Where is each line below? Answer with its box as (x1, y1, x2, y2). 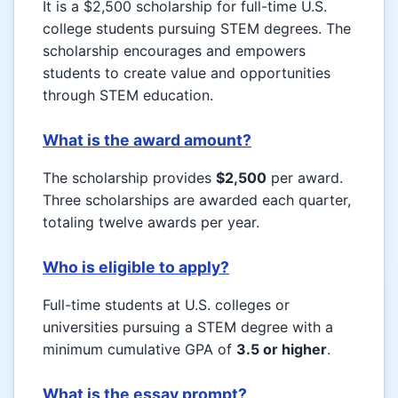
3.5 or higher (236, 340, 327, 359)
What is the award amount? (43, 131, 251, 150)
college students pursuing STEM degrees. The (43, 20, 351, 38)
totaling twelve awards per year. (43, 213, 259, 232)
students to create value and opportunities (43, 64, 330, 83)
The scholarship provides (43, 169, 216, 187)
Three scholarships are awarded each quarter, (43, 191, 351, 210)
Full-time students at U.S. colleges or (43, 296, 290, 314)
